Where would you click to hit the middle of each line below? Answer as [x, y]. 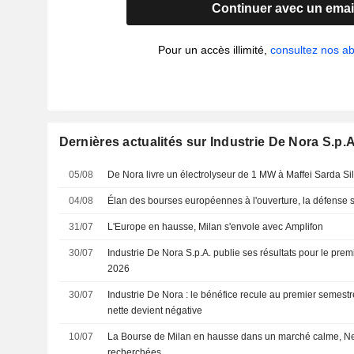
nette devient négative [155, 311]
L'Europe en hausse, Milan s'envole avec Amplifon [216, 227]
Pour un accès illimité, [215, 50]
